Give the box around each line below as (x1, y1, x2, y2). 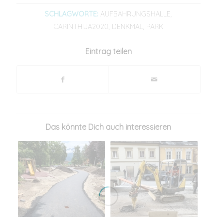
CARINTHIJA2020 (53, 22, 109, 31)
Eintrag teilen (85, 46, 132, 56)
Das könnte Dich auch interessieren (46, 122, 171, 132)
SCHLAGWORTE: (45, 9, 99, 18)
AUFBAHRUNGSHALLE (100, 9, 171, 18)
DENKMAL (112, 22, 143, 31)
